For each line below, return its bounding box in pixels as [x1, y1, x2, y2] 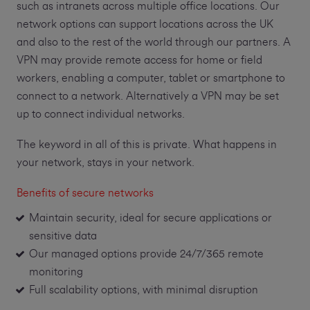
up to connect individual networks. [16, 109, 185, 120]
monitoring [28, 266, 83, 278]
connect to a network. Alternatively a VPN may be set [16, 91, 279, 102]
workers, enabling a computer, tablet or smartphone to [16, 73, 285, 84]
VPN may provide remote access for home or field [16, 55, 262, 66]
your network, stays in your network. [16, 157, 194, 169]
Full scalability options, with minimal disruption [28, 284, 258, 296]
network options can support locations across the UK [16, 19, 273, 30]
